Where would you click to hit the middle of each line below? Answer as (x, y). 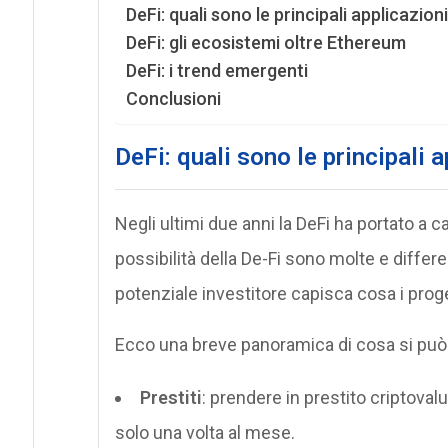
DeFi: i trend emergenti (216, 70)
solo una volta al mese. (204, 432)
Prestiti (170, 397)
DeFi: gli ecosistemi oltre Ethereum (265, 42)
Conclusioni (173, 98)
